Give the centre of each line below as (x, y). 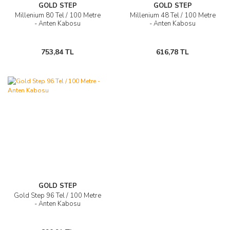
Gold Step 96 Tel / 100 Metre (57, 196)
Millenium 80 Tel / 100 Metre (57, 15)
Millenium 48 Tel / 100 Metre (172, 15)
